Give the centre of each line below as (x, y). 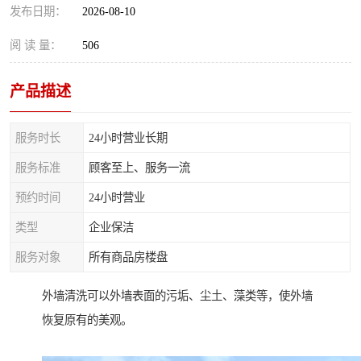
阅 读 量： (35, 45)
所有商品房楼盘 (128, 257)
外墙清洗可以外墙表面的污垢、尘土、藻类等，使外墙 (177, 296)
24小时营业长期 (128, 138)
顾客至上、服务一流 (139, 168)
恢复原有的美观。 (87, 320)
